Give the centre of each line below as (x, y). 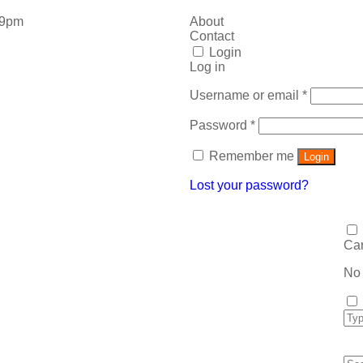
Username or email (246, 95)
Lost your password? (249, 185)
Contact (212, 36)
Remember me (252, 156)
